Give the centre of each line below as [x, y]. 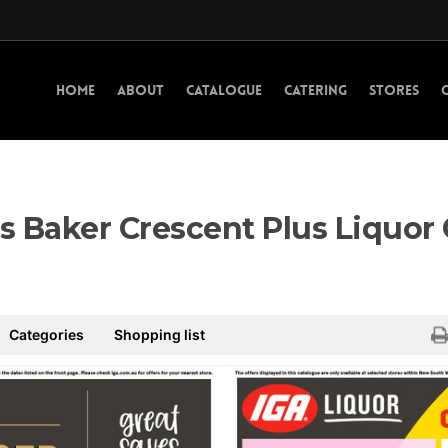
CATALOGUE [224, 89]
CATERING [315, 89]
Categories [46, 334]
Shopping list [159, 334]
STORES [394, 89]
